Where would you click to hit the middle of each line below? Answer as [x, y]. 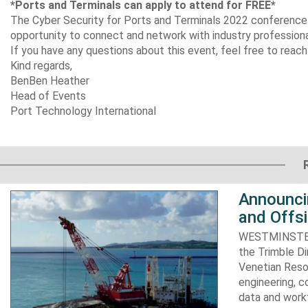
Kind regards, [41, 66]
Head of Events [48, 96]
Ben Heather [59, 81]
